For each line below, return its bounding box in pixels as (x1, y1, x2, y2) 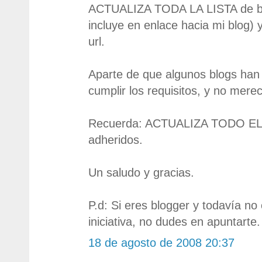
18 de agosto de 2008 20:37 (88, 236, 235, 249)
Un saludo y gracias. (88, 166, 194, 179)
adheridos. (88, 133, 143, 146)
